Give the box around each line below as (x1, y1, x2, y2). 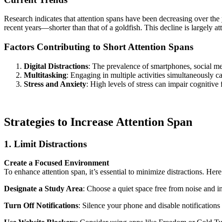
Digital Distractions (24, 61, 88, 70)
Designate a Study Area (4, 184, 83, 193)
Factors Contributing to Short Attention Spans (4, 42, 193, 53)
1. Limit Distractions (4, 138, 87, 149)
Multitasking (24, 70, 66, 79)
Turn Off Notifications (4, 201, 78, 210)
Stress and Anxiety (24, 79, 86, 88)
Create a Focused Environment (4, 159, 109, 167)
